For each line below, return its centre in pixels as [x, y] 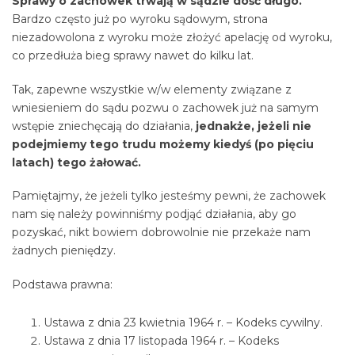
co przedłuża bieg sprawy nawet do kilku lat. [133, 56]
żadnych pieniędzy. [64, 251]
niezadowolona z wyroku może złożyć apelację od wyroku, [172, 38]
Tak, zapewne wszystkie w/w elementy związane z [152, 89]
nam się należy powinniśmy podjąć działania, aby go [154, 214]
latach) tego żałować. [76, 162]
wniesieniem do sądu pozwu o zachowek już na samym [165, 107]
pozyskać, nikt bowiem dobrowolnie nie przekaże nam [161, 233]
